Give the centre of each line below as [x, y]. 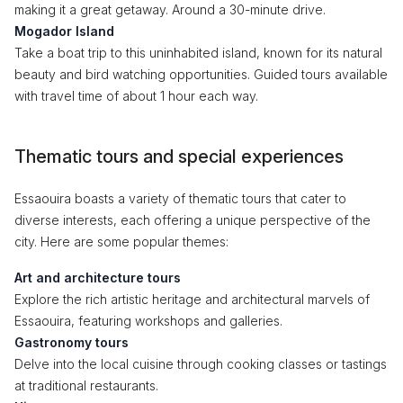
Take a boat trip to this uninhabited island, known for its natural [198, 53]
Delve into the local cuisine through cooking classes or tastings [201, 364]
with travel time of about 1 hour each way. [136, 96]
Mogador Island [64, 31]
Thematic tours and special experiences [179, 157]
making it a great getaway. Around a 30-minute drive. [170, 9]
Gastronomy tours [72, 342]
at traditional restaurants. [86, 385]
